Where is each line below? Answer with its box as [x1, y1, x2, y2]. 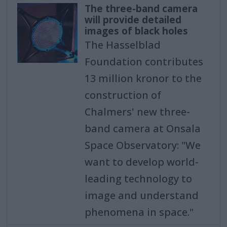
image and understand [84, 188, 199, 202]
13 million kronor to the [84, 71, 202, 85]
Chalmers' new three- [84, 104, 190, 119]
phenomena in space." [84, 205, 194, 219]
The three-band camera [84, 2, 198, 15]
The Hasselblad [84, 37, 161, 52]
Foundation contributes [84, 54, 203, 68]
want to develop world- [84, 155, 199, 169]
